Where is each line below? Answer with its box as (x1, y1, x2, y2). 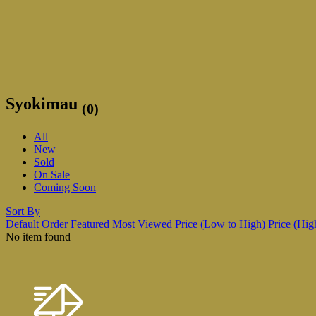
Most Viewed (112, 218, 172, 231)
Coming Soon (34, 181, 96, 194)
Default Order (6, 218, 68, 231)
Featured (71, 218, 109, 231)
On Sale (34, 169, 70, 181)
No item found (6, 231, 71, 243)
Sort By (6, 205, 40, 218)
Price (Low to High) (175, 218, 265, 231)
